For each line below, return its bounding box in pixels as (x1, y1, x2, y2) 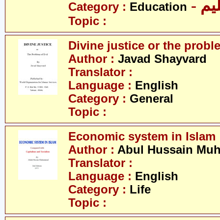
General (130, 92, 173, 105)
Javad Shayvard (118, 53, 207, 65)
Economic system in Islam (68, 130, 216, 143)
